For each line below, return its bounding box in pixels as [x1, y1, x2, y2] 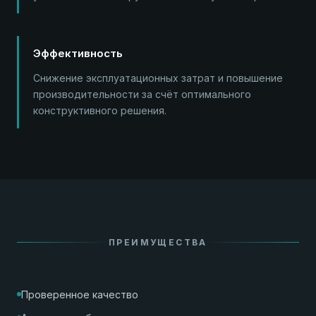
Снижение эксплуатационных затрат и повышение [33, 71, 283, 84]
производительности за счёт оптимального [33, 87, 251, 100]
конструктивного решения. [33, 104, 166, 116]
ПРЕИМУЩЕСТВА [109, 236, 207, 248]
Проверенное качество [21, 288, 138, 300]
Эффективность [33, 46, 123, 60]
